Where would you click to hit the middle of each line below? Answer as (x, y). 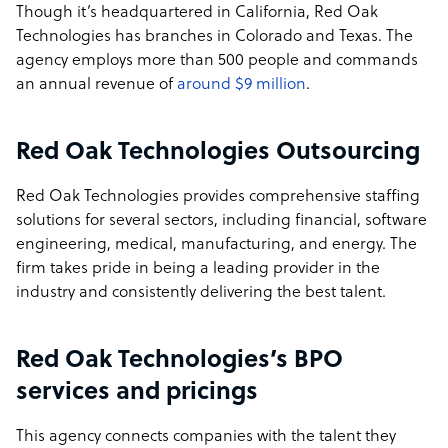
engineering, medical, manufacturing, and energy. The (216, 245)
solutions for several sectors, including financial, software (221, 221)
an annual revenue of (96, 85)
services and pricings (137, 393)
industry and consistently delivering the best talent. (201, 293)
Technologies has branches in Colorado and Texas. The (214, 37)
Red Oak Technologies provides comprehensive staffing (218, 197)
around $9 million (241, 85)
